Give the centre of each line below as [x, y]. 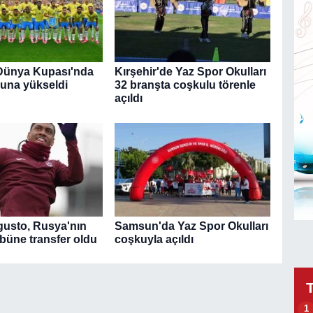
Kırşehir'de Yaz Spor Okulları [190, 72]
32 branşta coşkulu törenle [185, 85]
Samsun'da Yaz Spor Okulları [191, 226]
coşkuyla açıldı [154, 239]
